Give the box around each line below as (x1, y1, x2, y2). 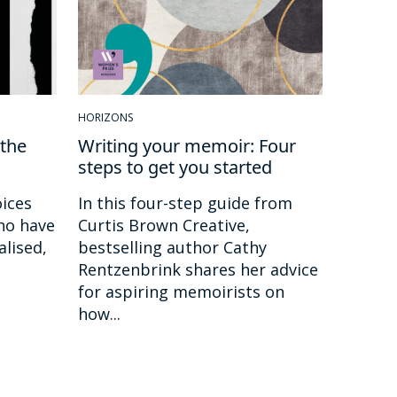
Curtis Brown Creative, (78, 214, 250, 236)
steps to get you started (78, 154, 272, 179)
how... (78, 302, 121, 324)
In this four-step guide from (78, 191, 292, 214)
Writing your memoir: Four (78, 133, 296, 158)
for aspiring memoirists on (78, 280, 284, 302)
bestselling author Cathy (78, 236, 267, 258)
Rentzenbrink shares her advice (78, 258, 318, 280)
